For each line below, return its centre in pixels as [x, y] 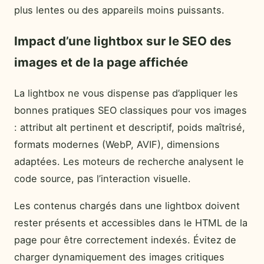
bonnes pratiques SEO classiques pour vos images [131, 110]
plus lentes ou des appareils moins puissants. [119, 10]
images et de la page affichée [101, 62]
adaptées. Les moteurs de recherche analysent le [129, 162]
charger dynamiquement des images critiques [119, 257]
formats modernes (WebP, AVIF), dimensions [117, 145]
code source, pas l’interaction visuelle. [103, 179]
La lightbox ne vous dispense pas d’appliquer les [126, 93]
